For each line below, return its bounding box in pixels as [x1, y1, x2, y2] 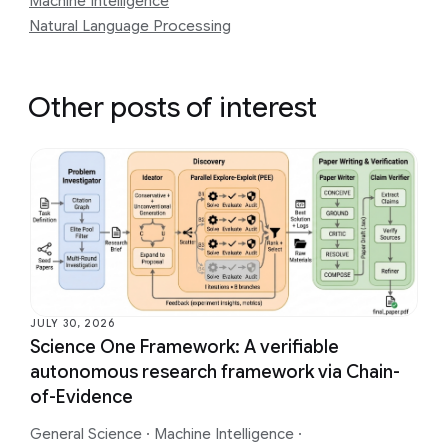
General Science [30, 424, 146, 443]
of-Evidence [30, 385, 133, 408]
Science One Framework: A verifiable [30, 335, 339, 358]
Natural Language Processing [29, 17, 231, 36]
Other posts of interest [28, 90, 317, 126]
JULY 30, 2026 [30, 316, 115, 330]
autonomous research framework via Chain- [30, 360, 400, 383]
